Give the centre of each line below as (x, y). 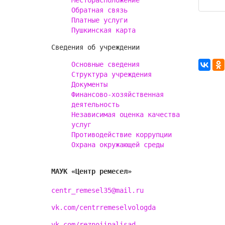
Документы (89, 84)
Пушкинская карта (103, 30)
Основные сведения (105, 64)
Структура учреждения (111, 74)
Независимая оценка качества (126, 115)
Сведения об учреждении (95, 47)
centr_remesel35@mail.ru (97, 191)
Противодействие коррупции (122, 135)
